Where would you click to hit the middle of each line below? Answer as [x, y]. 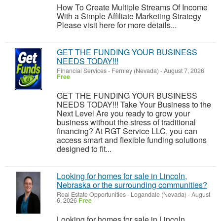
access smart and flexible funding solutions [132, 140]
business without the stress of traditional [126, 122]
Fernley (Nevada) [135, 71]
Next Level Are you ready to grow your [123, 113]
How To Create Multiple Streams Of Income [132, 7]
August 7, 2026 [183, 71]
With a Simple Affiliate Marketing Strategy [129, 16]
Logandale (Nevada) [159, 194]
